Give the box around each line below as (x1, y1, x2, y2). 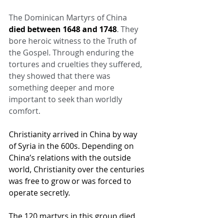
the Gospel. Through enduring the (9, 47, 136, 58)
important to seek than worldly (9, 93, 124, 105)
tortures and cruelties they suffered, (9, 58, 144, 70)
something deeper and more (9, 82, 116, 93)
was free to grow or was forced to (9, 175, 133, 186)
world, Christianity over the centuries (9, 163, 146, 175)
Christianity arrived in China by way (9, 128, 139, 140)
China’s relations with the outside (9, 152, 133, 163)
